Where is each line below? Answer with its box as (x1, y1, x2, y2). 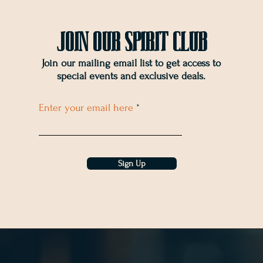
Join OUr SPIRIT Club (56, 28, 207, 54)
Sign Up (117, 159, 146, 168)
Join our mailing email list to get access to (41, 58, 221, 69)
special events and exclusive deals (56, 70, 203, 82)
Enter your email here (38, 102, 133, 113)
